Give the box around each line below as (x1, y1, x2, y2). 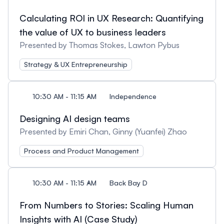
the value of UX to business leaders (19, 26, 166, 37)
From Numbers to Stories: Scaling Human (19, 199, 193, 210)
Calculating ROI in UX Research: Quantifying (19, 12, 203, 23)
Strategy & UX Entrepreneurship (24, 60, 127, 68)
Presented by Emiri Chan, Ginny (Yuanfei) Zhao (19, 126, 187, 136)
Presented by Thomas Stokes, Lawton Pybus (19, 40, 179, 50)
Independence (109, 92, 156, 100)
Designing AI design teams (19, 113, 130, 124)
